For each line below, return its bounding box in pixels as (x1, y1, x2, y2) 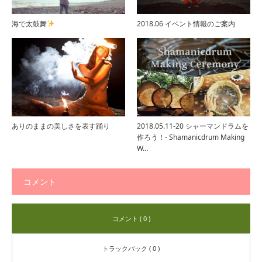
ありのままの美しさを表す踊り (12, 121, 110, 132)
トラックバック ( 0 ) (102, 244, 160, 253)
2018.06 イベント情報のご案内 (137, 18, 235, 29)
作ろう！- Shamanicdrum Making (137, 132, 244, 143)
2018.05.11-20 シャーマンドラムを (137, 121, 249, 132)
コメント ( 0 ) (112, 214, 150, 223)
